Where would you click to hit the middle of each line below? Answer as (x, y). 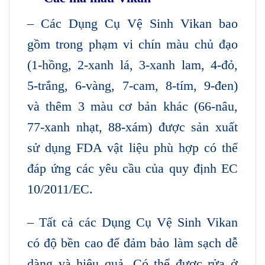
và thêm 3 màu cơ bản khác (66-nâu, (132, 106)
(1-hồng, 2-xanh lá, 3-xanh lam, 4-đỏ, (132, 65)
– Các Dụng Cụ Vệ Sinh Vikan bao (132, 24)
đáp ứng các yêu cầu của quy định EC (132, 169)
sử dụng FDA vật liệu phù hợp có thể (132, 148)
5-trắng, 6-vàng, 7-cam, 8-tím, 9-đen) (132, 86)
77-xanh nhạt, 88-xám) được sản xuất (132, 127)
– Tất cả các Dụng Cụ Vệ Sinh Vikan (132, 222)
